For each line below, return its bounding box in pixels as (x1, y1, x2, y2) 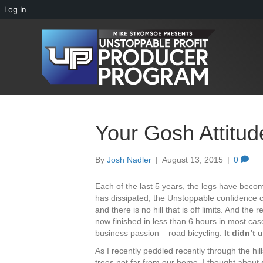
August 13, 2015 (162, 154, 223, 164)
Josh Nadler (107, 154, 151, 164)
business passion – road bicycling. (95, 228, 224, 238)
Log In (4, 5, 26, 14)
